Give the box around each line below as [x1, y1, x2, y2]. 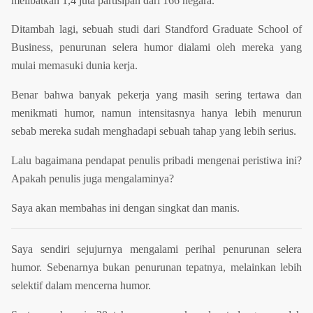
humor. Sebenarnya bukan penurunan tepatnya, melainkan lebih [11, 261, 302, 274]
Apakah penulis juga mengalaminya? [11, 173, 174, 185]
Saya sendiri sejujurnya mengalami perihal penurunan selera [11, 243, 302, 256]
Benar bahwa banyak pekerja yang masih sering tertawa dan [11, 89, 302, 101]
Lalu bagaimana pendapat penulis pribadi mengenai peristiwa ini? [11, 154, 302, 167]
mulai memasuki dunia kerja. [11, 59, 138, 72]
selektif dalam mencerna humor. [11, 279, 151, 292]
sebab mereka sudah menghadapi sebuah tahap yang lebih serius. [11, 125, 296, 138]
